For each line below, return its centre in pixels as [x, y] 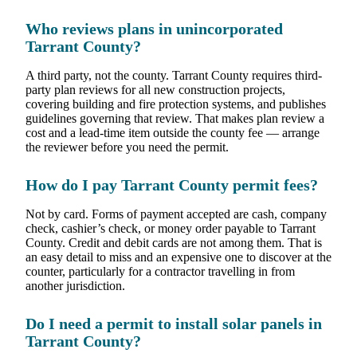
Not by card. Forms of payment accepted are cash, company [176, 214]
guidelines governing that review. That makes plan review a [175, 118]
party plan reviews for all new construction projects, [155, 89]
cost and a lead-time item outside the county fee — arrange [173, 132]
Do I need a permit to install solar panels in [174, 324]
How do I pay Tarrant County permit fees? [172, 185]
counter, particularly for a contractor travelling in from [160, 271]
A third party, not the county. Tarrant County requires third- [174, 75]
